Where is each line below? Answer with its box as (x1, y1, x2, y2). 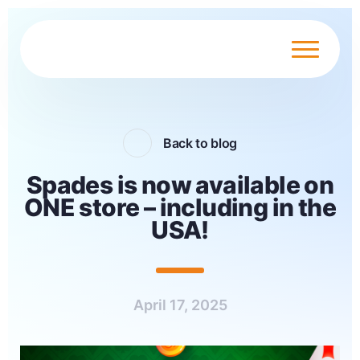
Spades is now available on (26, 170, 334, 199)
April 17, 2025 (133, 297, 227, 313)
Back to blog (162, 135, 238, 151)
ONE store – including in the (23, 193, 337, 222)
